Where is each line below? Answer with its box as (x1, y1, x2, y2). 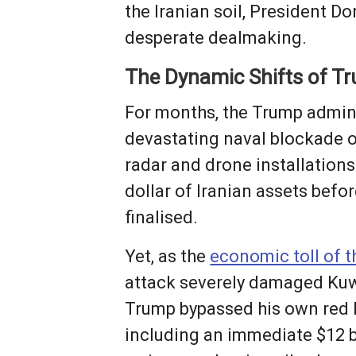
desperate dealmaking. (125, 28, 308, 48)
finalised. (125, 207, 199, 228)
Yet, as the (125, 246, 211, 267)
